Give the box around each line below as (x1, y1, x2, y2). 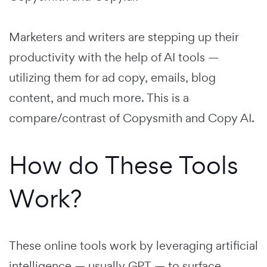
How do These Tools (9, 148, 238, 181)
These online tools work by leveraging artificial (9, 237, 258, 253)
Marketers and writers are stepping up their (9, 29, 238, 45)
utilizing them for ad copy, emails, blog (9, 69, 216, 85)
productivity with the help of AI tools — (9, 49, 219, 65)
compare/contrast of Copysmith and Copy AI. (9, 110, 254, 126)
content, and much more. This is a (9, 89, 189, 105)
